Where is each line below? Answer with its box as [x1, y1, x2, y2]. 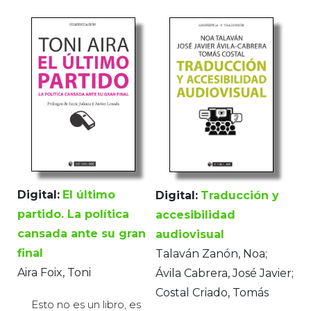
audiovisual [155, 228, 224, 242]
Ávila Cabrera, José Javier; [155, 267, 294, 280]
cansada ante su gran [17, 227, 146, 241]
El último [62, 188, 115, 202]
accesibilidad [155, 208, 235, 222]
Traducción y [201, 189, 279, 203]
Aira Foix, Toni [17, 266, 91, 280]
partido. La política [17, 208, 129, 221]
